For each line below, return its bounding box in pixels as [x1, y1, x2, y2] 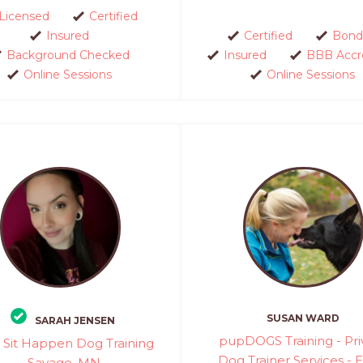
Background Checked [6, 47, 130, 62]
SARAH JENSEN [34, 314, 115, 327]
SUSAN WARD [267, 312, 340, 324]
